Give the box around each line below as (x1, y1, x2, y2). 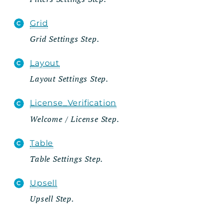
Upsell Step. (30, 193, 74, 205)
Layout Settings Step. (30, 73, 109, 85)
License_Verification (30, 98, 117, 108)
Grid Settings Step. (30, 33, 100, 45)
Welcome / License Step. (30, 113, 119, 124)
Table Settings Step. (30, 153, 104, 164)
